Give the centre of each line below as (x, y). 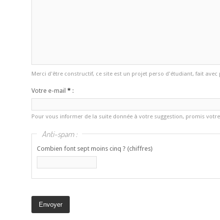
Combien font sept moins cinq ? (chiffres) (95, 149)
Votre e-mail (49, 91)
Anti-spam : (59, 134)
